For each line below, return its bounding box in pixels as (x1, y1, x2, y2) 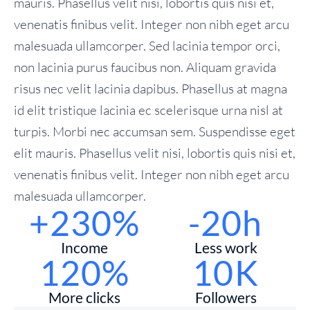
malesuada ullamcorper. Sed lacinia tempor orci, (14, 37, 280, 55)
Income (61, 239, 108, 257)
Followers (194, 289, 257, 307)
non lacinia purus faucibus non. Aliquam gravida (14, 59, 276, 76)
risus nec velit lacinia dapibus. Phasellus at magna (14, 80, 287, 98)
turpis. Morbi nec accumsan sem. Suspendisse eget (14, 123, 295, 140)
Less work (194, 239, 257, 257)
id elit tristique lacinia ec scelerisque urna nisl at (14, 102, 283, 119)
